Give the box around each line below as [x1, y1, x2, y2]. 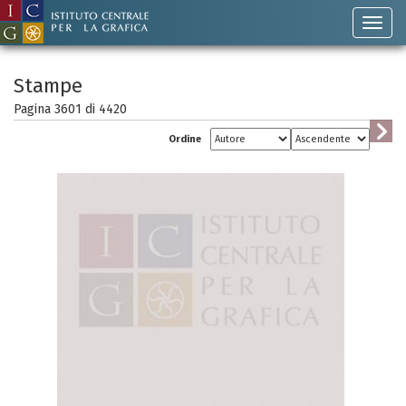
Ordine [169, 133, 201, 145]
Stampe [14, 73, 82, 98]
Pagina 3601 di [14, 101, 99, 117]
